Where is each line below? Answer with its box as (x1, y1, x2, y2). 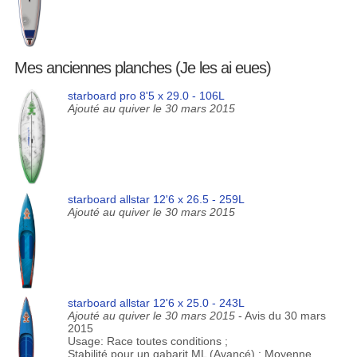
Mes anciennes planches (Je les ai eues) (14, 59, 271, 76)
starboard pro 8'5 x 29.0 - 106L (67, 89, 225, 102)
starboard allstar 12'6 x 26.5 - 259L (67, 193, 245, 206)
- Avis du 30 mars (237, 309, 326, 322)
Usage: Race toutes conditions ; (67, 335, 228, 347)
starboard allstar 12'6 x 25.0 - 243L (67, 296, 245, 309)
